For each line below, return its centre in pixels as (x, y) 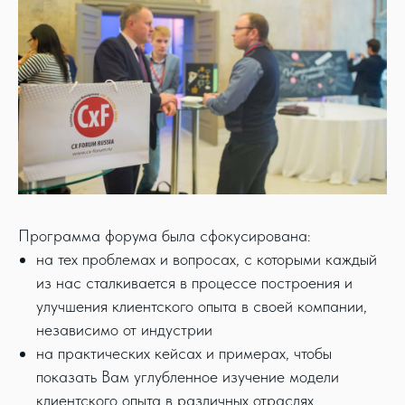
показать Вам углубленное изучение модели (188, 377)
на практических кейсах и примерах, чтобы (184, 353)
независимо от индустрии (124, 330)
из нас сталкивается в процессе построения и (194, 283)
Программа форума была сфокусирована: (165, 235)
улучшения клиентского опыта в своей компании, (202, 306)
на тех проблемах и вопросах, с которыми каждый (207, 259)
